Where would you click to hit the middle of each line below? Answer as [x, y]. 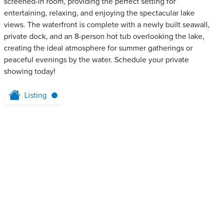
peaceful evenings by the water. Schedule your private [96, 60]
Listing [36, 95]
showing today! [30, 72]
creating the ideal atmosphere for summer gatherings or [98, 48]
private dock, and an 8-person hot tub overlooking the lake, [104, 36]
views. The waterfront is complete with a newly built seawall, [107, 25]
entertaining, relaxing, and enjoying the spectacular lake [99, 13]
